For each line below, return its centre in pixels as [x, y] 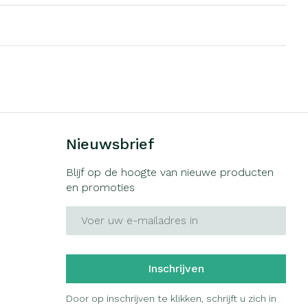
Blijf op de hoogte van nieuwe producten [170, 172]
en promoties [101, 187]
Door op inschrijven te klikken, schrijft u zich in [172, 298]
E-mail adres [99, 212]
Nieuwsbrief [111, 144]
